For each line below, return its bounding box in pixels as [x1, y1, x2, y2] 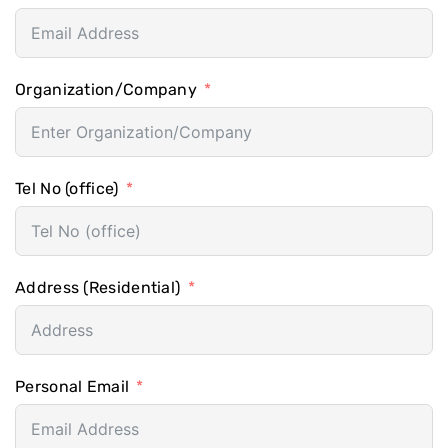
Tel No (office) [15, 179, 119, 198]
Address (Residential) [15, 278, 181, 297]
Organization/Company [15, 80, 197, 99]
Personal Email [15, 377, 130, 396]
